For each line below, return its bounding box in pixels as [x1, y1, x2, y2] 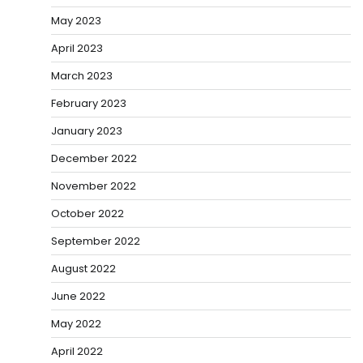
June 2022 [51, 288, 105, 305]
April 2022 [51, 344, 103, 360]
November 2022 [51, 178, 136, 194]
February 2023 [51, 96, 126, 112]
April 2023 [51, 41, 103, 57]
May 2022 [51, 316, 101, 332]
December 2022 [51, 151, 137, 167]
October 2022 [51, 206, 124, 222]
